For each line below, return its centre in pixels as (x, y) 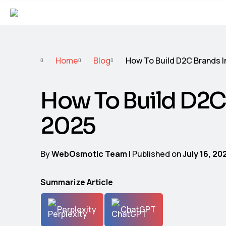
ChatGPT (138, 210)
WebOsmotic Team (89, 154)
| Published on (155, 154)
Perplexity (77, 210)
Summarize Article (77, 182)
